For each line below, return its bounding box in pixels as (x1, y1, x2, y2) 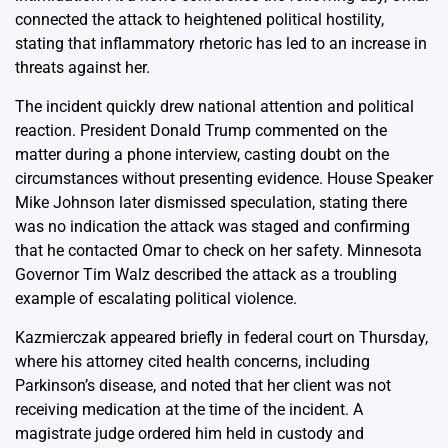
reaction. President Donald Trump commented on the (15, 120, 387, 140)
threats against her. (15, 57, 150, 77)
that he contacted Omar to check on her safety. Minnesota (15, 240, 422, 260)
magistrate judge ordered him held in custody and (15, 423, 364, 443)
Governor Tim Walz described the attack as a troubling (15, 264, 397, 284)
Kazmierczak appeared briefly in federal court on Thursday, (15, 327, 428, 347)
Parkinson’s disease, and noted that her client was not (15, 375, 391, 395)
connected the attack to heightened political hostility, (15, 9, 384, 29)
